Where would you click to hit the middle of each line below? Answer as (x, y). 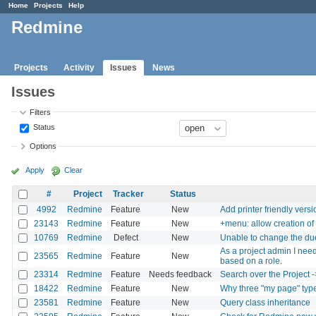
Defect (126, 237)
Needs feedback (180, 274)
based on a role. (251, 261)
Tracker (128, 194)
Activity (79, 67)
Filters (41, 112)
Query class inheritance (265, 302)
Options (43, 146)
